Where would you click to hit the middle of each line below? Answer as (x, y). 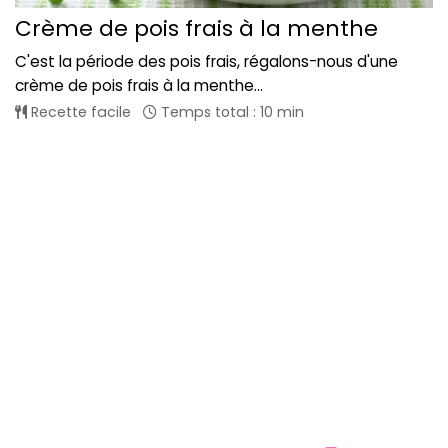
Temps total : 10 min (230, 111)
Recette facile (79, 111)
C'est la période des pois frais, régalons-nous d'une (206, 61)
